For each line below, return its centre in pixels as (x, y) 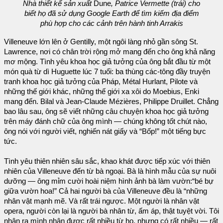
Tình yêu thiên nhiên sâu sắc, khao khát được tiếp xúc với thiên (107, 162)
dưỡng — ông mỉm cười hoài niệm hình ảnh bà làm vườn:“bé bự (109, 181)
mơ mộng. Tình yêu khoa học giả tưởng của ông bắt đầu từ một (107, 62)
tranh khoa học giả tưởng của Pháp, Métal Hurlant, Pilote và (101, 82)
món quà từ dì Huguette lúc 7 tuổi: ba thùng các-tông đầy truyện (107, 72)
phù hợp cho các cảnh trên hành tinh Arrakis (111, 23)
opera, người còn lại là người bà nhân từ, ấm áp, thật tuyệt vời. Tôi (111, 211)
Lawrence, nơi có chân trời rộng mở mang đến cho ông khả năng (110, 52)
